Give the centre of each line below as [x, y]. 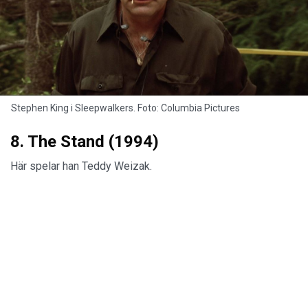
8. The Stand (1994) [85, 142]
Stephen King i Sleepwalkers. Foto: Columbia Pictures [125, 108]
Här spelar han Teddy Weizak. [82, 166]
